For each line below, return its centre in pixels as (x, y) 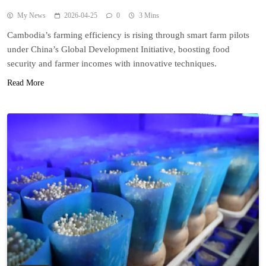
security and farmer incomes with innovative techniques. (112, 63)
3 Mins (149, 15)
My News (31, 15)
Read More (26, 83)
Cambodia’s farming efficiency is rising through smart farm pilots (128, 35)
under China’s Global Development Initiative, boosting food (118, 49)
